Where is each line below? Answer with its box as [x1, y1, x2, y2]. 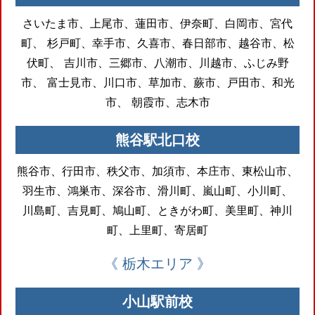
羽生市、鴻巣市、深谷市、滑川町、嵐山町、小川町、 [22, 183, 292, 198]
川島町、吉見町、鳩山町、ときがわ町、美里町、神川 [22, 202, 292, 217]
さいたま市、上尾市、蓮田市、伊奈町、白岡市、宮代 [22, 15, 292, 30]
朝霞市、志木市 [127, 94, 210, 109]
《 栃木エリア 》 [104, 255, 211, 272]
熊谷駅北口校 [115, 131, 200, 148]
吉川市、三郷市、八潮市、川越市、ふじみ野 [60, 55, 289, 70]
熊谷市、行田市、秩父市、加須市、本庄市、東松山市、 [17, 163, 298, 178]
